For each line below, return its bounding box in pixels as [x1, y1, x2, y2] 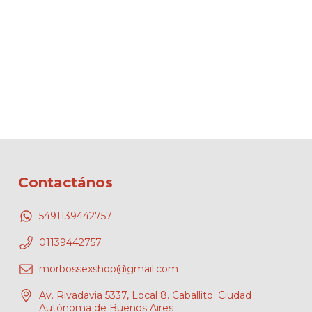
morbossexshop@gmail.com [39, 263, 178, 276]
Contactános [18, 174, 113, 192]
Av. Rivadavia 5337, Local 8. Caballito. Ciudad [39, 289, 251, 302]
